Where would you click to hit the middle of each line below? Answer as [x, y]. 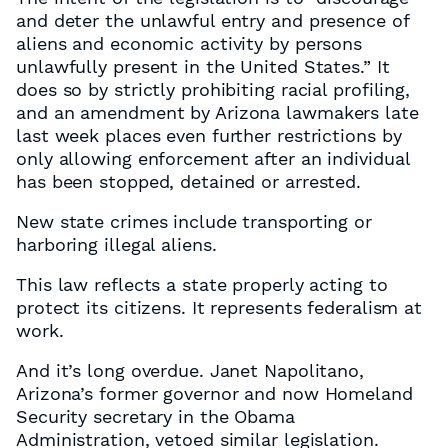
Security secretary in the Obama [155, 416]
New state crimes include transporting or [194, 221]
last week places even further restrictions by [209, 135]
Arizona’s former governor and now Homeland [214, 393]
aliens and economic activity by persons [189, 43]
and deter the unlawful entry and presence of [212, 20]
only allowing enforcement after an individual [213, 158]
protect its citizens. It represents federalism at [219, 307]
